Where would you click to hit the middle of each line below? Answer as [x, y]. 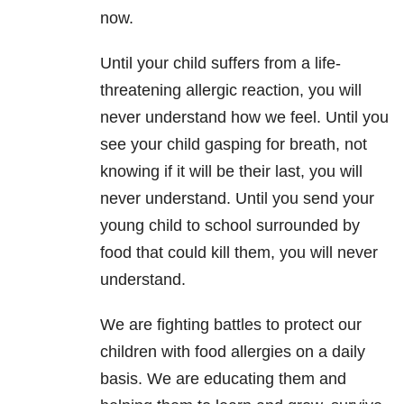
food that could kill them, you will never [239, 253]
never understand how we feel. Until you [244, 118]
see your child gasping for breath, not [234, 145]
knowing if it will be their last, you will [231, 172]
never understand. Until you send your [237, 199]
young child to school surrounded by [230, 226]
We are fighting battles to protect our [231, 325]
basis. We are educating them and [223, 379]
